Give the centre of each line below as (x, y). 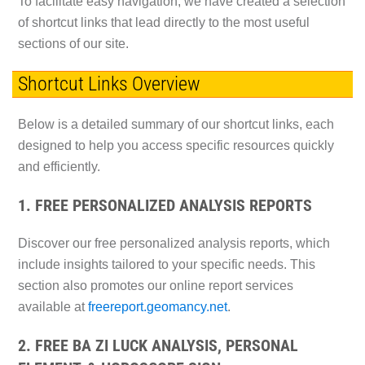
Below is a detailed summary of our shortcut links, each (176, 125)
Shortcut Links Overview (109, 84)
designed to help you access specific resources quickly (176, 146)
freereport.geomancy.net (157, 307)
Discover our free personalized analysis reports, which (174, 244)
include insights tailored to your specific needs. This (166, 265)
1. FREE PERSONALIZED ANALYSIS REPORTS (165, 206)
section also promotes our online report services (155, 286)
